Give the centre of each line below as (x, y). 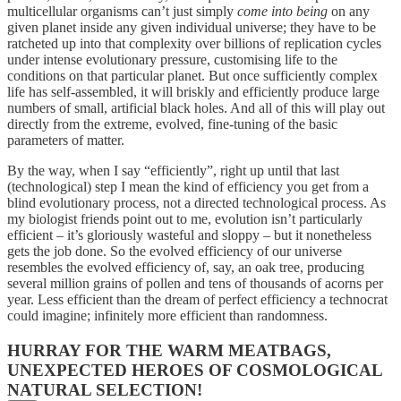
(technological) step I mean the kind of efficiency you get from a (188, 187)
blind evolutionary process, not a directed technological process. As (196, 203)
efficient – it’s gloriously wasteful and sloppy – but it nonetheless (189, 235)
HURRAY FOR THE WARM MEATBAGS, (169, 351)
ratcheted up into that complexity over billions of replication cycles (194, 44)
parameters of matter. (66, 141)
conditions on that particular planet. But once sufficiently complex (192, 76)
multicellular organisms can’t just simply (122, 12)
